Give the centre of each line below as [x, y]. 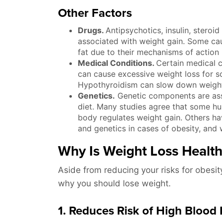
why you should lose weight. [116, 184]
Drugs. [92, 30]
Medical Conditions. [117, 63]
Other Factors [95, 13]
